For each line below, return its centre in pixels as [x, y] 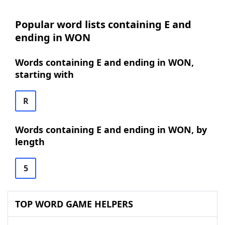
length [30, 142]
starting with [44, 74]
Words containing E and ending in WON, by [111, 130]
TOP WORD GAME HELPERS [74, 204]
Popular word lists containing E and [103, 24]
